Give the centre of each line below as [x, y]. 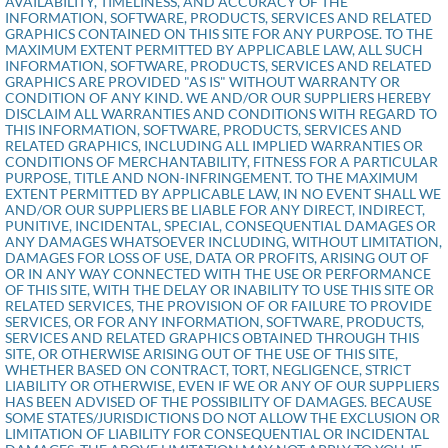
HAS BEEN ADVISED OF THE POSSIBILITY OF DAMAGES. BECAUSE [218, 401]
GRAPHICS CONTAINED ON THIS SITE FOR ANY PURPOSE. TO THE [219, 33]
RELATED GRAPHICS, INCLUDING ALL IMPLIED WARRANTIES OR [214, 145]
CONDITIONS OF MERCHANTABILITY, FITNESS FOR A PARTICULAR [221, 161]
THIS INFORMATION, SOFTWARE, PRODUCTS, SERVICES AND [203, 129]
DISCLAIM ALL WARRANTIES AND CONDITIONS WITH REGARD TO [221, 113]
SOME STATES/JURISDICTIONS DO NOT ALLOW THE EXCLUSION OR [222, 417]
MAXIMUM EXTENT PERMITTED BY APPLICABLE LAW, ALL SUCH [214, 49]
